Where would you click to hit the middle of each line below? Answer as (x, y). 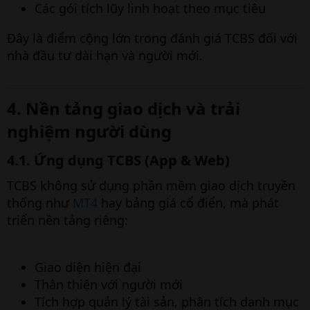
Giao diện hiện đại (88, 267)
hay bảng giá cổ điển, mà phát (188, 203)
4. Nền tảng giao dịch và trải (124, 108)
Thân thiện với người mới (109, 284)
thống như (40, 203)
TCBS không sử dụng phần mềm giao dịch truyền (151, 185)
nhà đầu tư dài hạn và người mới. (105, 55)
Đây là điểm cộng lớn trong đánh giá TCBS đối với (152, 38)
